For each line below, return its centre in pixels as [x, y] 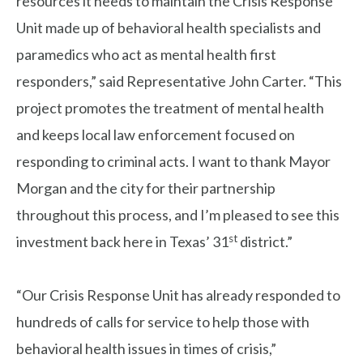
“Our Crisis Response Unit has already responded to [178, 295]
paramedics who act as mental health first [146, 55]
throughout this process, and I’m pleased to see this [178, 215]
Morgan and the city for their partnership [146, 188]
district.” [266, 242]
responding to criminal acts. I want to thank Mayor [173, 162]
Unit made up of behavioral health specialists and [169, 28]
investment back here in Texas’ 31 [122, 242]
